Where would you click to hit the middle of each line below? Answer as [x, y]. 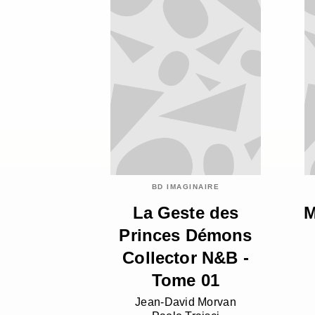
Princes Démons [186, 236]
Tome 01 [186, 281]
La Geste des [186, 213]
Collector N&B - [186, 258]
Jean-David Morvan [186, 302]
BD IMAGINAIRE [186, 187]
